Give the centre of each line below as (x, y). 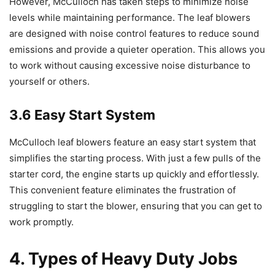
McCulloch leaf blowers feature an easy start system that (133, 142)
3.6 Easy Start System (82, 114)
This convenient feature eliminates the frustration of (122, 190)
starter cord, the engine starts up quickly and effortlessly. (134, 174)
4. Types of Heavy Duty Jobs (123, 258)
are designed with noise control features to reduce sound (134, 33)
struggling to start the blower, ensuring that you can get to (136, 206)
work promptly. (41, 222)
